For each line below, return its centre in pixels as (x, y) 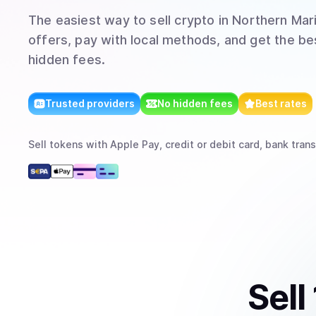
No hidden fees (195, 103)
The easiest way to (89, 20)
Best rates (281, 103)
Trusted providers (90, 103)
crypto (195, 20)
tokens (66, 144)
